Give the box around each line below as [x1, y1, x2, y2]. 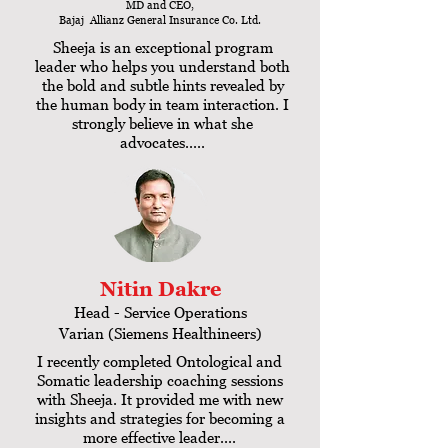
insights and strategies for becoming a [34, 409, 285, 427]
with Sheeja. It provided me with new [36, 390, 283, 408]
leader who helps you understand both [35, 57, 290, 75]
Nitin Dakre [99, 277, 221, 301]
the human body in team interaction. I [36, 95, 289, 113]
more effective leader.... [83, 428, 236, 446]
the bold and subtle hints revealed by [41, 76, 284, 94]
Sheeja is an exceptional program [52, 38, 273, 56]
